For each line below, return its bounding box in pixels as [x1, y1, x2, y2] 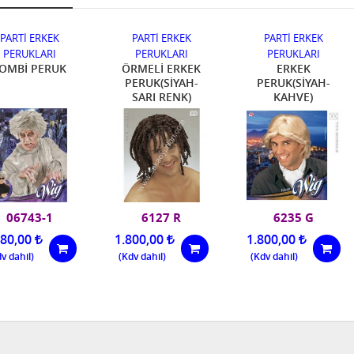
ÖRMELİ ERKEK [122, 61, 201, 76]
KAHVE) [273, 89, 313, 104]
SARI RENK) [131, 89, 191, 104]
